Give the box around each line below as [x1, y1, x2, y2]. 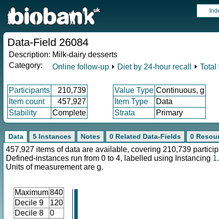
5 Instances [33, 132, 71, 140]
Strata [114, 109, 135, 117]
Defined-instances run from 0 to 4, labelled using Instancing [6, 154, 213, 162]
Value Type [114, 86, 153, 94]
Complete [52, 109, 86, 117]
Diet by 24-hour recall [117, 63, 192, 71]
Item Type [114, 97, 148, 106]
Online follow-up [52, 63, 109, 71]
